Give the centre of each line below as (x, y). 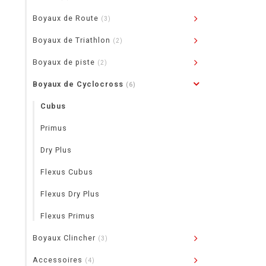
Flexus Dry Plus (70, 194)
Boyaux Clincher (65, 238)
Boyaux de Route (67, 18)
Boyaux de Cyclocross (79, 84)
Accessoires (59, 260)
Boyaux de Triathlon (73, 40)
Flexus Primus (68, 216)
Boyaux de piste (65, 62)
